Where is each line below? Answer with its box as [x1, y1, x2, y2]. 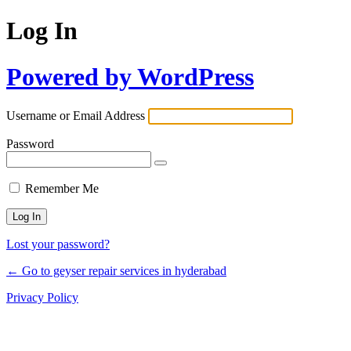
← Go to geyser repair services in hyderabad [6, 264, 226, 278]
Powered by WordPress [6, 62, 254, 91]
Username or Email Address [6, 109, 145, 123]
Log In [6, 16, 78, 45]
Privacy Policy [6, 291, 78, 305]
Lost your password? [6, 237, 110, 251]
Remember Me [25, 182, 99, 196]
